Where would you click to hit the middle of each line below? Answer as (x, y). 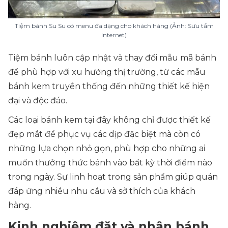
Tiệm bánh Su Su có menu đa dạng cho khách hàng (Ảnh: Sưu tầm (114, 26)
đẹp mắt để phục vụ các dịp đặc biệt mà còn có (104, 134)
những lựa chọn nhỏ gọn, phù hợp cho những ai (107, 148)
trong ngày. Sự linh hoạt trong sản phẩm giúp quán (113, 177)
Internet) (114, 35)
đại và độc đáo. (38, 101)
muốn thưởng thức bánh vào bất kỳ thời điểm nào (110, 163)
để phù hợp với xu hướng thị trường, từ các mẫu (107, 72)
